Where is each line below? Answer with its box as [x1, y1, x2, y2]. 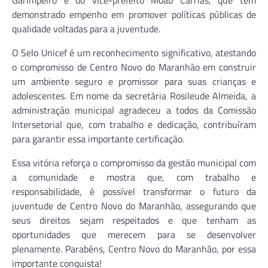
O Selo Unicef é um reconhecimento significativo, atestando [12, 45, 256, 60]
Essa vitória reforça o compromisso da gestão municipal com [12, 156, 256, 170]
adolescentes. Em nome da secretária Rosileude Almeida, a [12, 89, 256, 103]
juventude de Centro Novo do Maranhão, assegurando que [12, 199, 256, 214]
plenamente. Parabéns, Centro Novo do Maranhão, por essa [12, 242, 256, 257]
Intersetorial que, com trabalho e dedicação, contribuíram [12, 117, 256, 132]
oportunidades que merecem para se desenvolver [12, 227, 256, 242]
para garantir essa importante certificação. [12, 132, 184, 147]
